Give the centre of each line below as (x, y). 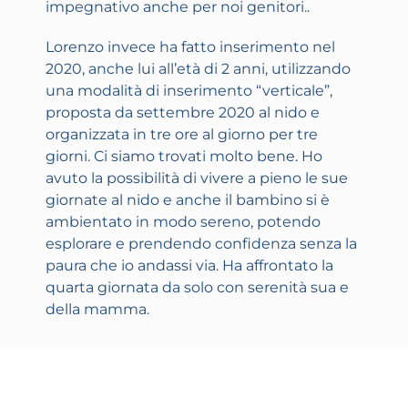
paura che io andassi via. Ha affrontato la (189, 266)
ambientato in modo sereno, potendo (183, 222)
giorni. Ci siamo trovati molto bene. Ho (184, 157)
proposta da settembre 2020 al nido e (183, 113)
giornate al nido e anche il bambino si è (188, 200)
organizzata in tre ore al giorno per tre (182, 135)
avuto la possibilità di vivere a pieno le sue (197, 178)
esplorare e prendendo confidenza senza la (201, 244)
